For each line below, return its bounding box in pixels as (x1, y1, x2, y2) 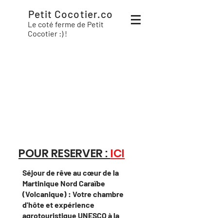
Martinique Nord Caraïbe (22, 179, 105, 188)
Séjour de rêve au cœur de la (22, 168, 119, 177)
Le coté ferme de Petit (28, 19, 104, 29)
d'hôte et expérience (22, 200, 94, 209)
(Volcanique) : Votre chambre (22, 189, 124, 199)
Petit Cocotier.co (28, 8, 115, 20)
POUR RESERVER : (18, 145, 110, 161)
